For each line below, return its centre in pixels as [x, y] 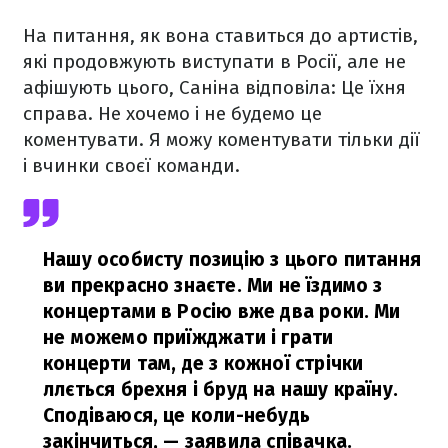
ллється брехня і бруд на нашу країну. [221, 389]
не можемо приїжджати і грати [188, 337]
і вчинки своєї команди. [131, 165]
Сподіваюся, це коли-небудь [176, 415]
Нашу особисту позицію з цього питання [232, 259]
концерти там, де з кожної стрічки [203, 363]
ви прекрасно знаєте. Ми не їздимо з [213, 285]
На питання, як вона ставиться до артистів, [220, 35]
